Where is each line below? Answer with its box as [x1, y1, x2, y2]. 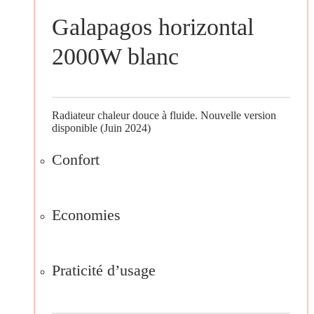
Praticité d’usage [51, 261, 156, 280]
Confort [51, 150, 100, 168]
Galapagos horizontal [51, 13, 254, 40]
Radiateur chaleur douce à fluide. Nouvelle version [51, 109, 276, 122]
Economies [51, 206, 121, 224]
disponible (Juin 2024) [51, 122, 151, 135]
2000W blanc [51, 43, 179, 69]
